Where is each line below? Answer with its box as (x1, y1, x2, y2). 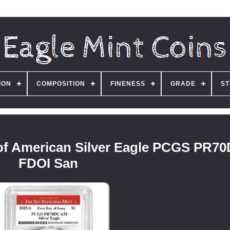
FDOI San (18, 156, 79, 171)
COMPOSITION (36, 80, 85, 87)
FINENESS (110, 80, 145, 87)
